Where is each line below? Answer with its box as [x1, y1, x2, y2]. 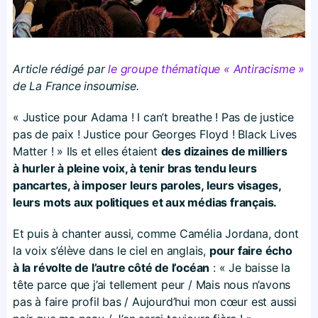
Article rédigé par [13, 61, 109, 76]
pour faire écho [209, 243, 292, 258]
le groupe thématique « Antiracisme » [108, 61, 305, 76]
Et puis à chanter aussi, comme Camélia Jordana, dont [13, 226, 299, 241]
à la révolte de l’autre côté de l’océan [13, 260, 210, 275]
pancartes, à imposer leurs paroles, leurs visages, [13, 177, 281, 192]
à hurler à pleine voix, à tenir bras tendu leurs [13, 160, 257, 175]
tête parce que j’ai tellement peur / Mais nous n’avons [13, 277, 291, 292]
